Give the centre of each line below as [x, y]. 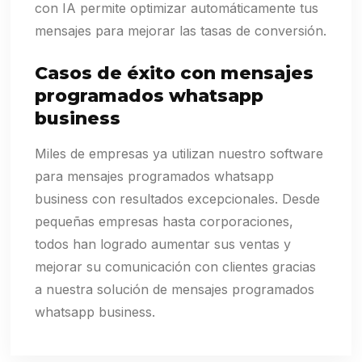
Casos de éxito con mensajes [175, 74]
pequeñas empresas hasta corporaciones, [164, 222]
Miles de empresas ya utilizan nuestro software [179, 154]
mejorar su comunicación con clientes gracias [176, 267]
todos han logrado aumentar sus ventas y [163, 244]
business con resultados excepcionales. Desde [178, 199]
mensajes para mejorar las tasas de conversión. [181, 31]
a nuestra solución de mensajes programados [175, 290]
